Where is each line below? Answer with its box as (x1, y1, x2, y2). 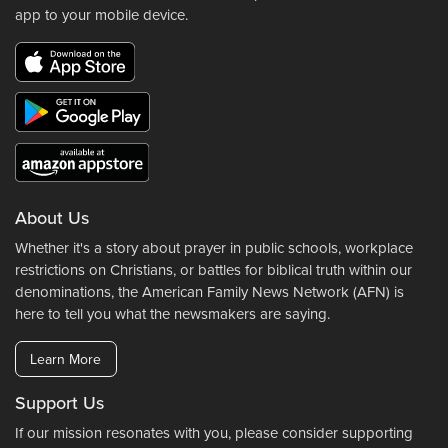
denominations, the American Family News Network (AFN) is (15, 283, 404, 302)
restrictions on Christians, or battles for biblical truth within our (15, 261, 412, 280)
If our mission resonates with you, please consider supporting (15, 424, 413, 443)
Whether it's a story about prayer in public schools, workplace (15, 239, 413, 258)
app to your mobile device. (15, 6, 188, 25)
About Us (15, 207, 89, 230)
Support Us (15, 392, 104, 415)
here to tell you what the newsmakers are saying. (15, 305, 330, 324)
